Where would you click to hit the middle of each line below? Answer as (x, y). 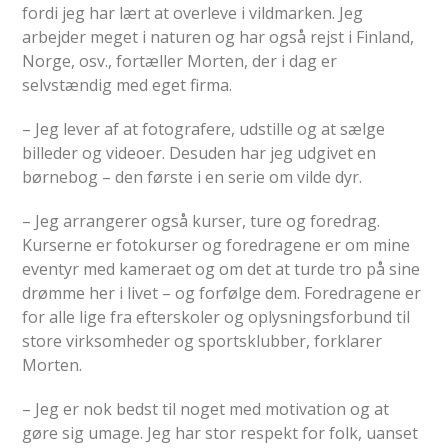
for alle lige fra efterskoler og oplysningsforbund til (216, 316)
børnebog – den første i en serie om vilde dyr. (192, 176)
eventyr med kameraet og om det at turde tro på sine (221, 268)
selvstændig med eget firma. (127, 84)
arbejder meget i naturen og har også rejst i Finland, (218, 36)
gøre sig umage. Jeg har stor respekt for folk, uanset (220, 432)
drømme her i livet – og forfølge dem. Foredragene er (222, 292)
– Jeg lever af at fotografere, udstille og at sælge (204, 128)
